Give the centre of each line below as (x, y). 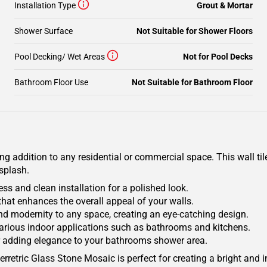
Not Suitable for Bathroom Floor (192, 82)
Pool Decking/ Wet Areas (60, 57)
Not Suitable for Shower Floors (195, 31)
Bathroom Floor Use (51, 82)
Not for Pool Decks (218, 57)
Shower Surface (44, 31)
